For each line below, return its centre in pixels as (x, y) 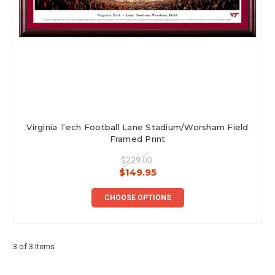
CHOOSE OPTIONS (137, 197)
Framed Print (137, 138)
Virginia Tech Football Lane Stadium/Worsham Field (137, 127)
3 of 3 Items (34, 246)
